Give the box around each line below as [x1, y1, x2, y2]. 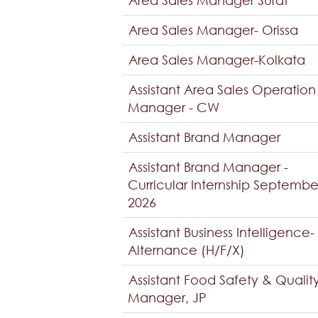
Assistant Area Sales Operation [128, 82, 316, 97]
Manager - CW [128, 99, 219, 115]
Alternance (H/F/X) [128, 242, 245, 258]
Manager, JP [128, 290, 207, 305]
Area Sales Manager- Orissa [128, 22, 298, 38]
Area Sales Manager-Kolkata [128, 52, 305, 67]
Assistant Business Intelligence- [128, 224, 314, 240]
